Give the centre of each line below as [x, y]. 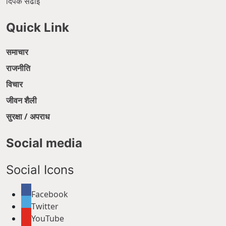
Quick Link [38, 27]
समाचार [17, 52]
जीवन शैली [21, 100]
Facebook [50, 194]
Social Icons [40, 169]
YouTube [48, 218]
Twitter [45, 206]
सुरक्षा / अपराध [28, 116]
